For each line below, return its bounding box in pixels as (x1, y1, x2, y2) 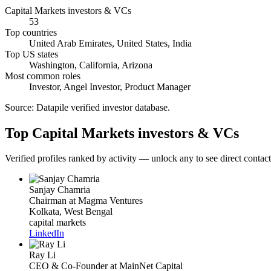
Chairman (29, 195, 67, 206)
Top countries (5, 27, 57, 38)
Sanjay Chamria (29, 184, 90, 195)
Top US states (5, 48, 58, 59)
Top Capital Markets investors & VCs (5, 125, 239, 141)
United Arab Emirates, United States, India (29, 38, 192, 48)
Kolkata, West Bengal (29, 206, 113, 217)
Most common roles (5, 70, 80, 81)
